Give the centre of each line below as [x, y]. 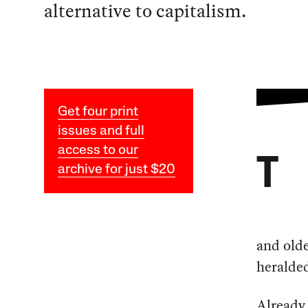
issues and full [101, 132]
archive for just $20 [116, 170]
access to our [98, 151]
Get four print [98, 112]
